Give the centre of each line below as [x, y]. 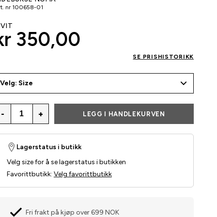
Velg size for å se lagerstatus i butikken [66, 162]
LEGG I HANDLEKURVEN [124, 114]
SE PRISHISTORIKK [163, 57]
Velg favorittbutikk [83, 174]
